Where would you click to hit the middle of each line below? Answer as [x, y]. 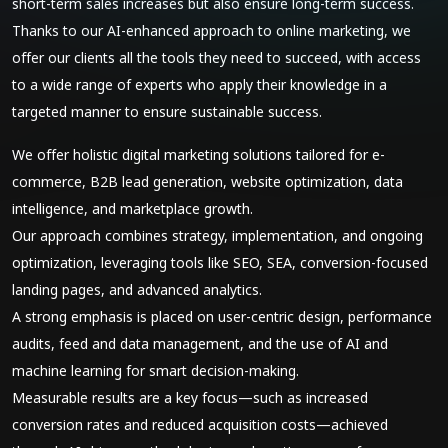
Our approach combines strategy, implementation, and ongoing [217, 235]
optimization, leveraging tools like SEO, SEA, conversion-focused [220, 262]
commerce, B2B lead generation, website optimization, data [207, 181]
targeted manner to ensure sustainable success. [167, 111]
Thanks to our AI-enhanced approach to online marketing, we [211, 30]
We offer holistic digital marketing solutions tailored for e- [198, 154]
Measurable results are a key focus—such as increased [190, 397]
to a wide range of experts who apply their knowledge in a [199, 84]
